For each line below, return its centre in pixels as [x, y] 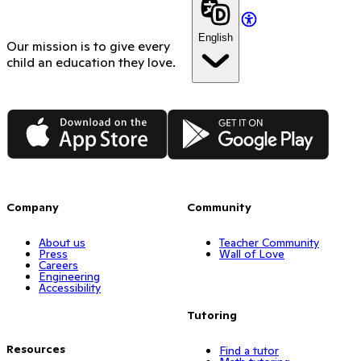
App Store [36, 116]
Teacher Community [269, 242]
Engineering [69, 276]
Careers [58, 265]
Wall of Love [252, 253]
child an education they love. [91, 62]
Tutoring [212, 315]
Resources [36, 349]
